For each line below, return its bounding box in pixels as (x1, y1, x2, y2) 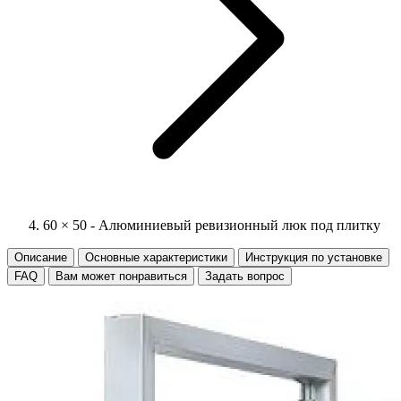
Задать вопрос (205, 269, 285, 283)
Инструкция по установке (245, 251, 382, 264)
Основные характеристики (85, 251, 227, 264)
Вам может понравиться (55, 269, 187, 283)
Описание (14, 251, 67, 264)
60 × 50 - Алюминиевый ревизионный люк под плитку (43, 218, 380, 233)
